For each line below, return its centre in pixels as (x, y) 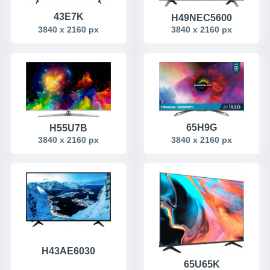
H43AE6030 (68, 251)
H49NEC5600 (202, 17)
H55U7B (68, 128)
